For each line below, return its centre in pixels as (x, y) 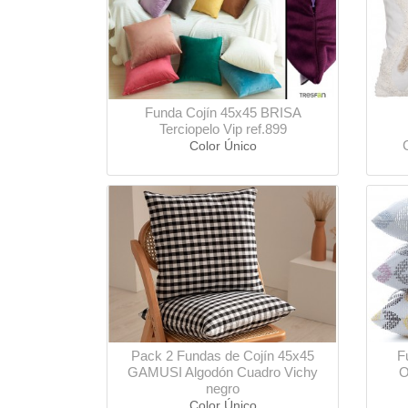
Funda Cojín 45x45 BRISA (223, 113)
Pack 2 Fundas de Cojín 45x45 (223, 356)
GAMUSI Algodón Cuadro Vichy (223, 372)
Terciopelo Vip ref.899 (223, 129)
